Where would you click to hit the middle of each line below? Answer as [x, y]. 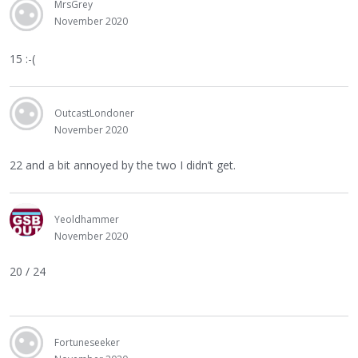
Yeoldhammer [87, 219]
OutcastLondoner [94, 113]
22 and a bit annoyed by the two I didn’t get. [123, 165]
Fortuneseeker [87, 342]
